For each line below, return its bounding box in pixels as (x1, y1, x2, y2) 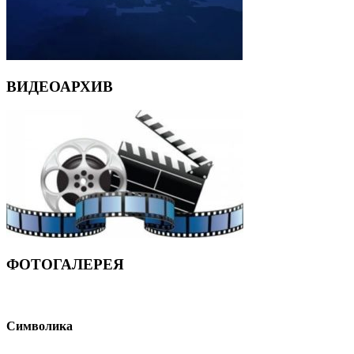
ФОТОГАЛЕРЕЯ (6, 256, 124, 273)
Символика (6, 318, 73, 333)
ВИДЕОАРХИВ (6, 77, 113, 95)
